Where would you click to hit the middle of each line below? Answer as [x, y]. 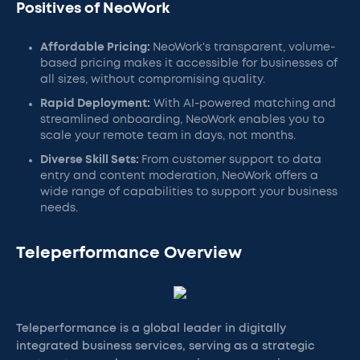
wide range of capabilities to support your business [189, 192]
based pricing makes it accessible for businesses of [189, 63]
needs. [59, 208]
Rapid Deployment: [95, 104]
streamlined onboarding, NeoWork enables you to [182, 120]
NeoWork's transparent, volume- [244, 47]
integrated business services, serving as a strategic [166, 346]
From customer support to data [231, 160]
